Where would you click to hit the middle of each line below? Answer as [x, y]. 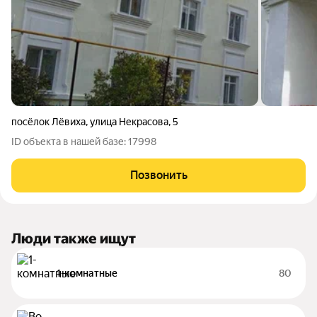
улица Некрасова [129, 122]
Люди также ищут [74, 238]
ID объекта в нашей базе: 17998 [84, 142]
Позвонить [158, 175]
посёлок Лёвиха [48, 122]
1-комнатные [87, 273]
